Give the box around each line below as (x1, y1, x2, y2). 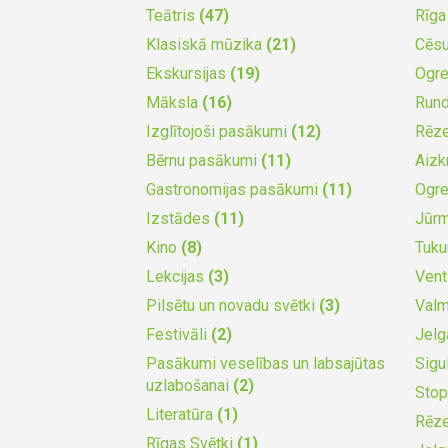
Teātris (146, 5, 200, 25)
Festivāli (146, 324, 212, 344)
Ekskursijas (146, 63, 231, 83)
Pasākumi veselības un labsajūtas (146, 353, 386, 373)
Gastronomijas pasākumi (146, 179, 323, 199)
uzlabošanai (146, 375, 234, 395)
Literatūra (146, 404, 218, 424)
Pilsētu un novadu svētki (146, 295, 320, 315)
